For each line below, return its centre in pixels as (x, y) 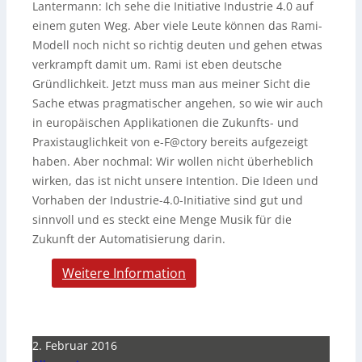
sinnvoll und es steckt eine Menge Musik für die (162, 219)
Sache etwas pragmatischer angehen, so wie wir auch (178, 103)
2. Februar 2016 (75, 345)
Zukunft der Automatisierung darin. (129, 238)
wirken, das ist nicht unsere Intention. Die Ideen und (175, 180)
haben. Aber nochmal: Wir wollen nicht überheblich (173, 161)
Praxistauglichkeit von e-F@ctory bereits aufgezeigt (170, 141)
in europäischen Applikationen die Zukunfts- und (166, 122)
